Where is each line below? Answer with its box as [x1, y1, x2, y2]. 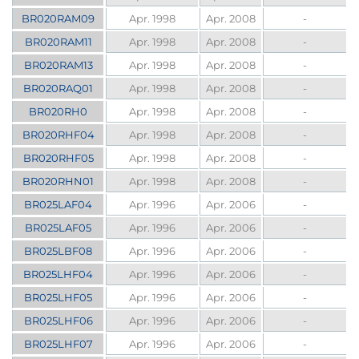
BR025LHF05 [24, 291, 93, 305]
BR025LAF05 [25, 221, 92, 235]
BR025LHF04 [23, 268, 94, 281]
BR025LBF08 [24, 244, 93, 258]
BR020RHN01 [22, 175, 95, 188]
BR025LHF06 [23, 314, 93, 328]
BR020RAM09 [22, 12, 95, 26]
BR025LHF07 [23, 337, 93, 351]
